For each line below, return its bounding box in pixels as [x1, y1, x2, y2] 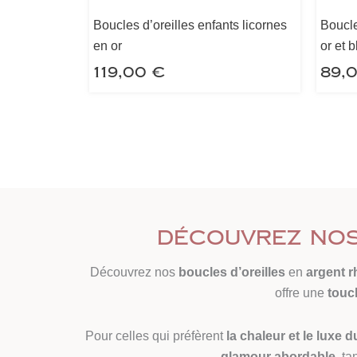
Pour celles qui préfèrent [85, 329, 223, 343]
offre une [274, 286, 328, 300]
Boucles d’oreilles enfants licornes [93, 18, 287, 32]
